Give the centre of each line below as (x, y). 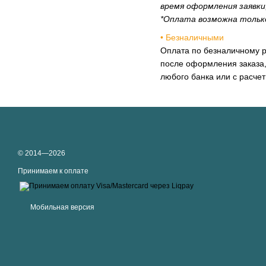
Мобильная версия (61, 207)
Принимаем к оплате (53, 171)
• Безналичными (192, 37)
